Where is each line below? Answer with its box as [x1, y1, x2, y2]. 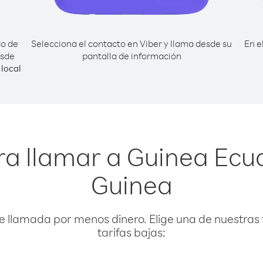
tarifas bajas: [97, 225, 166, 240]
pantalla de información [82, 50, 181, 62]
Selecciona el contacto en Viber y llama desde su [31, 38, 232, 49]
